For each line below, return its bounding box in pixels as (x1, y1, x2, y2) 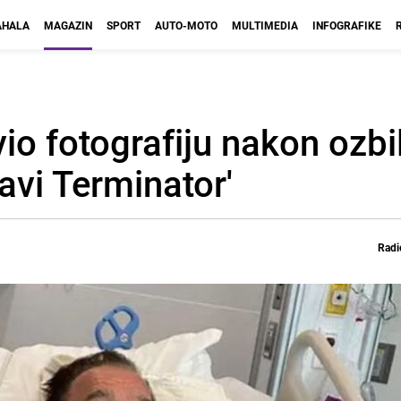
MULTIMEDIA (232, 18, 298, 32)
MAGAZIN (44, 18, 92, 32)
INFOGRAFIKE (312, 18, 381, 32)
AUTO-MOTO (155, 18, 218, 32)
